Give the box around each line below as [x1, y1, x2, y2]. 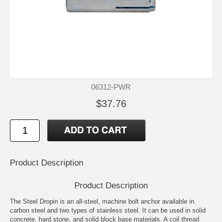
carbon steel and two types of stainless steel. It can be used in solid [10, 207, 206, 215]
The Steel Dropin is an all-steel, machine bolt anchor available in [10, 198, 194, 206]
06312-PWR [91, 83, 131, 91]
